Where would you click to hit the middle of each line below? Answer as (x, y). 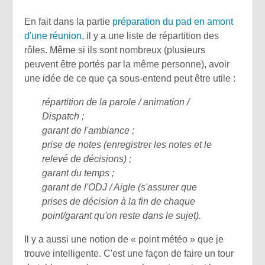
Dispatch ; (63, 117)
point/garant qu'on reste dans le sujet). (122, 216)
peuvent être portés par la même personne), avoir (127, 64)
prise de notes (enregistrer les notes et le (127, 145)
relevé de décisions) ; (87, 159)
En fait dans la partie (68, 22)
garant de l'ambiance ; (88, 131)
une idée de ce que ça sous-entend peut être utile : (130, 79)
